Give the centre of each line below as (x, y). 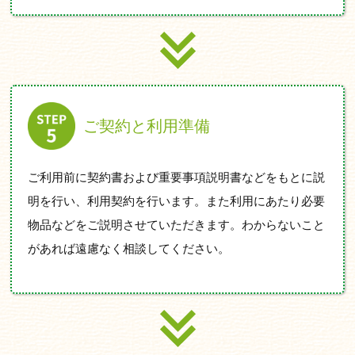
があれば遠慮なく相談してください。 (129, 248)
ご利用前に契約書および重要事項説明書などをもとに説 (177, 177)
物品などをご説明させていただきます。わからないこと (177, 224)
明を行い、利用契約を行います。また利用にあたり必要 (177, 200)
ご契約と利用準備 (147, 126)
